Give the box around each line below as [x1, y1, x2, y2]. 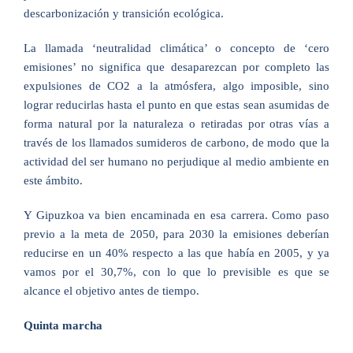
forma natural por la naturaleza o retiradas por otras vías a [23, 117, 330, 130]
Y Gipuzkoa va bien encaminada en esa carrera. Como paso [23, 209, 330, 221]
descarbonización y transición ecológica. [23, 7, 224, 20]
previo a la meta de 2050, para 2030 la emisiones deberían [23, 228, 330, 240]
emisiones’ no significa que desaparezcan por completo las [23, 61, 330, 73]
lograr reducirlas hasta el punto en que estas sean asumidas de [23, 98, 330, 111]
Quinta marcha [23, 319, 102, 332]
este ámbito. [23, 174, 83, 187]
